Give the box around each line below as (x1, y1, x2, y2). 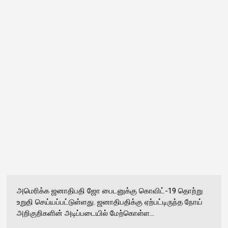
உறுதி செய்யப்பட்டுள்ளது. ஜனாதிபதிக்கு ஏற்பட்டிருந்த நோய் (17, 197, 203, 207)
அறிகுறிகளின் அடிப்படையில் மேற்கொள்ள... (17, 208, 155, 218)
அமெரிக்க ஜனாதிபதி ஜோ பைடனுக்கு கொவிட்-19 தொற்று (17, 186, 203, 195)
